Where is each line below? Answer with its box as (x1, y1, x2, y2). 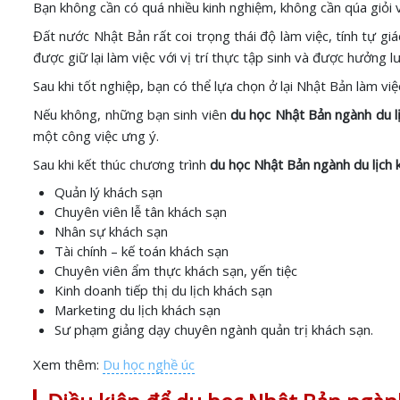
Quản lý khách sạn (54, 183, 162, 201)
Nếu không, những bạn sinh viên (33, 105, 230, 123)
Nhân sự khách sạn (54, 222, 168, 240)
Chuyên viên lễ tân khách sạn (54, 203, 227, 221)
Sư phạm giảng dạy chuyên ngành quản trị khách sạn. (54, 321, 373, 338)
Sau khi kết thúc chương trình (33, 155, 210, 173)
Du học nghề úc (103, 355, 195, 373)
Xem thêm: (33, 355, 103, 373)
